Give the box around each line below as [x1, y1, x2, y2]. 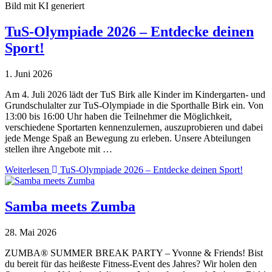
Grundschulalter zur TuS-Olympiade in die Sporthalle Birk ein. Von [5, 100, 263, 110]
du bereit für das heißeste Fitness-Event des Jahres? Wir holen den [5, 258, 257, 269]
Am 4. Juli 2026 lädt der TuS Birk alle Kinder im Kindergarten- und [5, 89, 265, 100]
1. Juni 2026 [5, 68, 52, 79]
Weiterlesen [5, 164, 52, 175]
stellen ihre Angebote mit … [5, 143, 112, 154]
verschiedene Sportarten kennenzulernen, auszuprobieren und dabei [5, 121, 263, 132]
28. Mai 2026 [5, 226, 56, 237]
